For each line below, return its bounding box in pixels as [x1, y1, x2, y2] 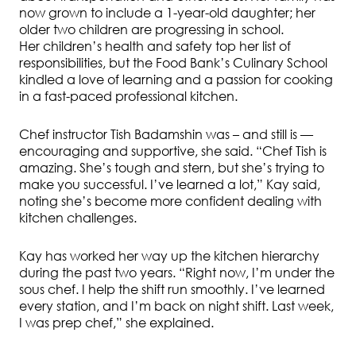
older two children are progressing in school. [19, 21, 284, 38]
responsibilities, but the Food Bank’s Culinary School [19, 55, 327, 72]
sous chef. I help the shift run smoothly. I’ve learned [19, 281, 325, 298]
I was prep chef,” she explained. [19, 315, 214, 331]
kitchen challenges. [19, 210, 137, 226]
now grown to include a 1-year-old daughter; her [19, 5, 315, 21]
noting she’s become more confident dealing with [19, 193, 322, 210]
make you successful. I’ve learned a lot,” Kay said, [19, 176, 320, 193]
